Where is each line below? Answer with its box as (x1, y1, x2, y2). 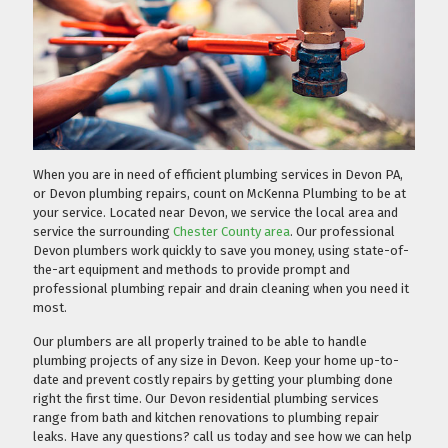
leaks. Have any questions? (33, 429, 193, 445)
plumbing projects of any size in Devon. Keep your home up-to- (33, 353, 399, 369)
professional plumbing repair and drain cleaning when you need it (33, 281, 409, 297)
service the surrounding (33, 224, 173, 240)
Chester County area (173, 224, 290, 240)
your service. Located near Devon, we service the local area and (33, 205, 398, 221)
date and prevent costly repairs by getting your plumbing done (33, 372, 393, 388)
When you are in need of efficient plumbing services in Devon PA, (33, 167, 403, 183)
